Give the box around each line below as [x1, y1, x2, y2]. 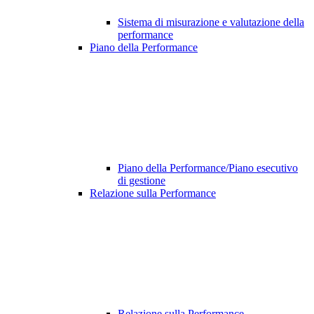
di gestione [118, 175, 165, 187]
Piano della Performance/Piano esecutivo [118, 162, 298, 175]
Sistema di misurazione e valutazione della [118, 16, 304, 29]
